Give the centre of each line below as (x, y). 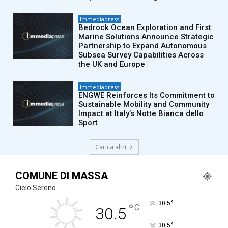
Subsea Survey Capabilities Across (141, 55)
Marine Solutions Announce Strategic (146, 36)
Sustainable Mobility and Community (144, 104)
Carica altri (110, 147)
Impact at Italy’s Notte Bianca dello (141, 113)
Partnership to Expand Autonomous (143, 46)
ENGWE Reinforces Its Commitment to (147, 95)
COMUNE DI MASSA (62, 175)
